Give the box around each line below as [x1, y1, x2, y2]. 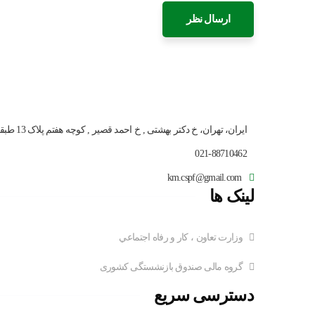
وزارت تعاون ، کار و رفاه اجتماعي [119, 232, 243, 243]
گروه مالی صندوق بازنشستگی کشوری [99, 262, 243, 272]
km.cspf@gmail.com [167, 172, 242, 183]
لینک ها [209, 187, 254, 205]
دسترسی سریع [153, 286, 254, 304]
